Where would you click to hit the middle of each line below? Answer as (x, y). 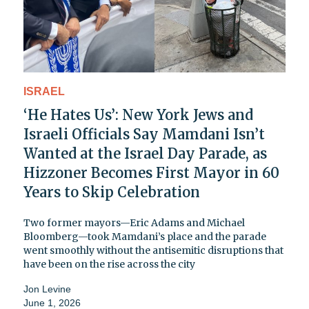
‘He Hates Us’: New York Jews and (138, 114)
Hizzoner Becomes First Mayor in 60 (151, 172)
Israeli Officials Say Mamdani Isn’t (144, 134)
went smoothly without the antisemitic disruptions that (153, 250)
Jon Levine (47, 289)
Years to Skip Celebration (112, 192)
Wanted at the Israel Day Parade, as (145, 153)
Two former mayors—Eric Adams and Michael (134, 222)
